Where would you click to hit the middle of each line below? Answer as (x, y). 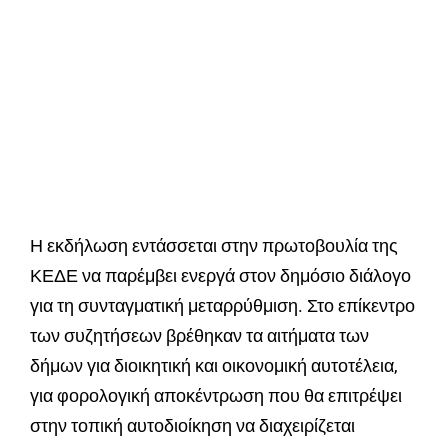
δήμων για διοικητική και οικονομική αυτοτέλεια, (214, 366)
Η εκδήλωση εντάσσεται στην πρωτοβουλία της (214, 246)
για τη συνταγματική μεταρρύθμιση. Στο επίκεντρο (222, 306)
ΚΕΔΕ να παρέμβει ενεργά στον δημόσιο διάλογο (220, 276)
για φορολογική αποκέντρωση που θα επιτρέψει (216, 396)
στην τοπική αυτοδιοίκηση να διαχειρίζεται (192, 426)
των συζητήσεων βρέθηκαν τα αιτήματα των (199, 336)
